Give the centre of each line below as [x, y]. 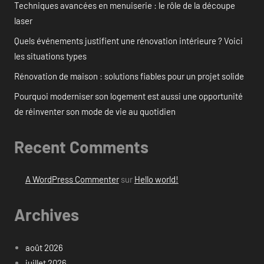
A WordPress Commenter [72, 179]
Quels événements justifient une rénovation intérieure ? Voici [128, 40]
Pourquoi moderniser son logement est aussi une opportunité [128, 96]
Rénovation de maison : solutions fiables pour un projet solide [129, 76]
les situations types [50, 56]
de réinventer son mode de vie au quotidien [95, 111]
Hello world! [156, 179]
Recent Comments [81, 146]
